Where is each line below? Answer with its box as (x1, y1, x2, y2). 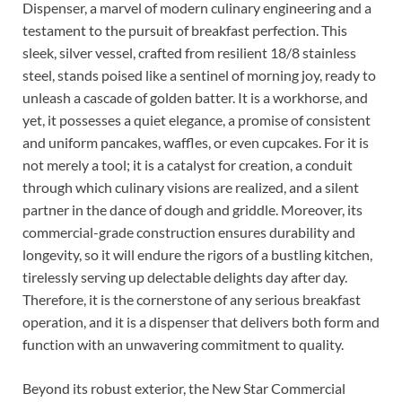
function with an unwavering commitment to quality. (22, 336, 344, 354)
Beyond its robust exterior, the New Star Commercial (22, 380, 345, 398)
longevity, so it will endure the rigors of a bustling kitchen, (22, 246, 372, 264)
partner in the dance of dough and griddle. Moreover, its (22, 201, 363, 219)
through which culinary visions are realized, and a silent (22, 179, 359, 197)
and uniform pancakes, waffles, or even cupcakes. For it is (22, 134, 369, 152)
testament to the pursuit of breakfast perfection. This (22, 22, 347, 39)
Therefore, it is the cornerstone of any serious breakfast (22, 291, 361, 309)
